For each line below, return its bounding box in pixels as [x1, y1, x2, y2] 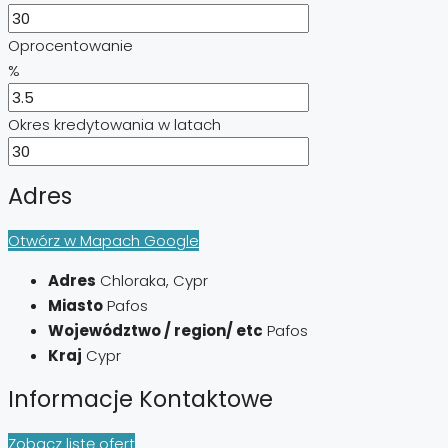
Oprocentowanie [8, 34, 133, 56]
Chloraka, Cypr [100, 270, 208, 292]
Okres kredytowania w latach [8, 113, 221, 135]
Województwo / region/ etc [48, 320, 263, 342]
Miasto [48, 295, 103, 317]
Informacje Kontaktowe [8, 382, 273, 415]
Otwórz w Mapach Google [8, 230, 199, 252]
